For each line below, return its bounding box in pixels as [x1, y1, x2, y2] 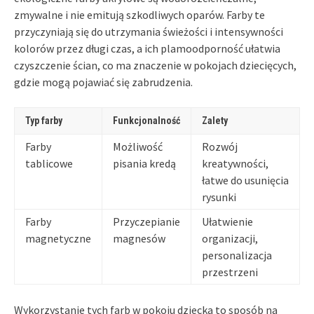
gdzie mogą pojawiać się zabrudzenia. [14, 74, 193, 89]
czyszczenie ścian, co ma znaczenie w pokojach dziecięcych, [14, 57, 296, 72]
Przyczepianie [113, 214, 180, 228]
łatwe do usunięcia [202, 172, 289, 187]
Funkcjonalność [113, 114, 180, 126]
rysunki [202, 189, 236, 204]
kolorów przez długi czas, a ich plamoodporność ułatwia [14, 41, 280, 55]
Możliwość [113, 139, 163, 153]
